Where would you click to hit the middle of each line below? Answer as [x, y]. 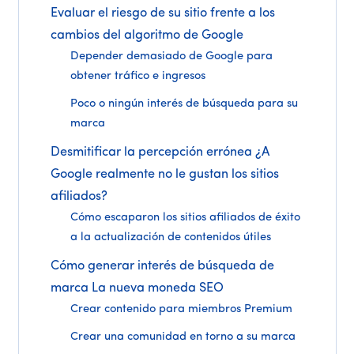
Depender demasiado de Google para [172, 57]
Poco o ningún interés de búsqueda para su [185, 104]
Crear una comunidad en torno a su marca [185, 337]
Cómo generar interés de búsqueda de [162, 267]
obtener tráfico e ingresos [138, 77]
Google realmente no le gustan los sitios [164, 175]
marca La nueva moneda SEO [137, 289]
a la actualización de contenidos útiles [171, 238]
